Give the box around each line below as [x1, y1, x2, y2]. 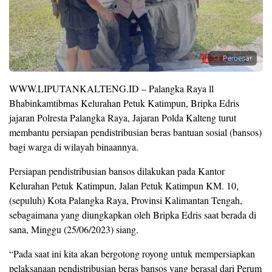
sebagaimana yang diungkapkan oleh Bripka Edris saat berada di [9, 208, 256, 221]
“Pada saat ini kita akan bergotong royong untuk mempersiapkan [9, 246, 255, 260]
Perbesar [223, 52, 252, 64]
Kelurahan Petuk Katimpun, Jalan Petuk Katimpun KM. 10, [9, 178, 239, 192]
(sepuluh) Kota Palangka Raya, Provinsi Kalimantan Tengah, [9, 193, 242, 206]
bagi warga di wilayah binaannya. [9, 140, 138, 153]
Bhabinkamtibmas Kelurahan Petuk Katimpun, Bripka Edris [9, 96, 239, 109]
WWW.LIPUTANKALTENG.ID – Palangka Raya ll [9, 81, 214, 95]
